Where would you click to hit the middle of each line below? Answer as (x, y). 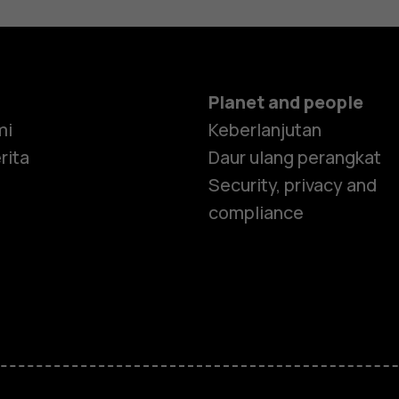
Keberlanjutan (265, 130)
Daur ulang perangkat (294, 158)
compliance (256, 213)
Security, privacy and (292, 185)
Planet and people (285, 102)
